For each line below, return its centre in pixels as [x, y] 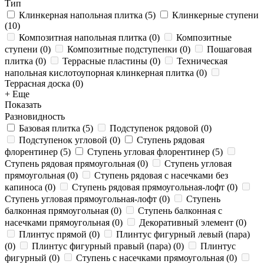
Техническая [202, 61]
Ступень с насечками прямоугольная [150, 258]
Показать [23, 105]
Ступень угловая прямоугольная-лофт [81, 199]
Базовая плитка [49, 128]
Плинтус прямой [53, 234]
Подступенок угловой [63, 140]
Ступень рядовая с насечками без [161, 175]
